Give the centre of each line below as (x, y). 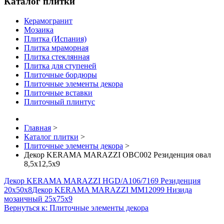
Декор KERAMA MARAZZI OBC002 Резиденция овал (117, 154)
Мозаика (39, 29)
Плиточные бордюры (60, 74)
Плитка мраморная (56, 47)
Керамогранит (48, 20)
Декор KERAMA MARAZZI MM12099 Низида (112, 189)
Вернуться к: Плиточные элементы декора (76, 207)
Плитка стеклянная (57, 56)
